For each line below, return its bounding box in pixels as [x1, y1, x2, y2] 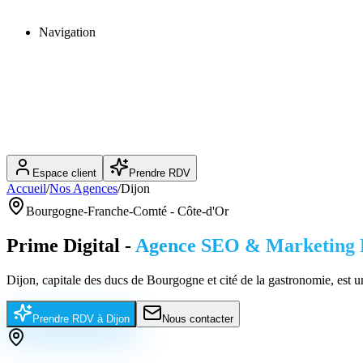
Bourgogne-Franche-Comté [26, 204, 167, 218]
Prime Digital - [6, 234, 131, 256]
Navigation [39, 25, 96, 39]
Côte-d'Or [177, 204, 228, 218]
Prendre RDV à [32, 312, 106, 325]
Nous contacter [162, 312, 233, 325]
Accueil [6, 181, 46, 195]
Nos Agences [49, 181, 117, 195]
